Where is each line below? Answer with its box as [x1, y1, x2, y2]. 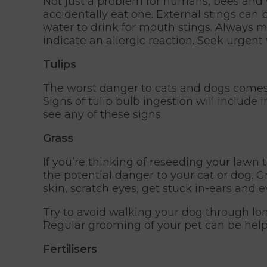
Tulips [43, 58, 76, 72]
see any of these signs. [43, 108, 163, 122]
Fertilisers [43, 243, 97, 256]
